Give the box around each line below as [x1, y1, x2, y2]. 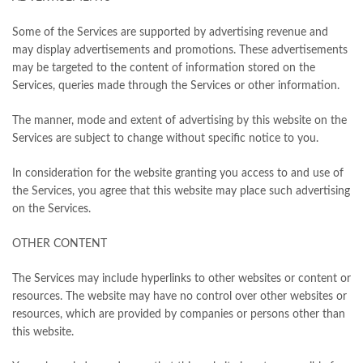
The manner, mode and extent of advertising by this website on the [12, 115, 347, 127]
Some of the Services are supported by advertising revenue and [12, 27, 328, 39]
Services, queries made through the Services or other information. [12, 80, 340, 92]
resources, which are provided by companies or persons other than [12, 309, 345, 321]
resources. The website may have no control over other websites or [12, 291, 347, 303]
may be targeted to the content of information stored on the [12, 62, 315, 75]
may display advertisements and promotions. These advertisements [12, 45, 348, 57]
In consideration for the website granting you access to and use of [12, 168, 344, 180]
